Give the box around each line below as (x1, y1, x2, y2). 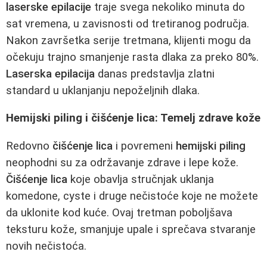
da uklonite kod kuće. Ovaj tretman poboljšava (6, 206, 232, 219)
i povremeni (113, 139, 176, 153)
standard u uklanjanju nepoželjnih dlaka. (6, 83, 200, 97)
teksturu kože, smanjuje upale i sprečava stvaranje (6, 222, 256, 236)
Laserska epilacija (6, 67, 95, 80)
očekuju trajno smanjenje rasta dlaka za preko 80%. (6, 50, 259, 64)
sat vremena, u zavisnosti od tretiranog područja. (6, 17, 249, 30)
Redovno (6, 139, 52, 153)
